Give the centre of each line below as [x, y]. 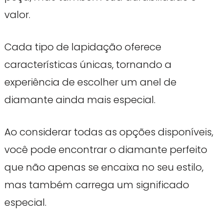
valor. [17, 14]
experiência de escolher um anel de [90, 82]
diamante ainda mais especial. [80, 99]
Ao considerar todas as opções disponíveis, [109, 132]
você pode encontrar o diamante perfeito [106, 149]
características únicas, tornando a [88, 64]
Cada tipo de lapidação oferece [83, 47]
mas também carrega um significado [97, 185]
